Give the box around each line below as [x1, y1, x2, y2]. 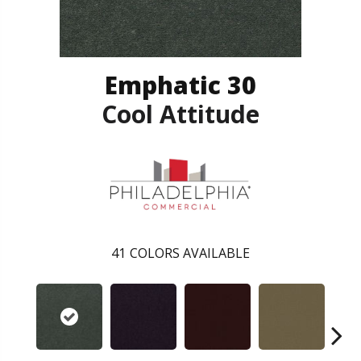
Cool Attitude [102, 97, 259, 131]
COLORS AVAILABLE [130, 244, 250, 263]
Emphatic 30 [105, 68, 256, 102]
